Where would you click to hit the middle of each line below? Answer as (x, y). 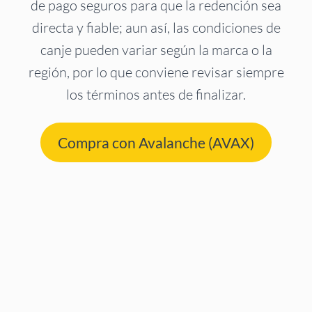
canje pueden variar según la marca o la (156, 50)
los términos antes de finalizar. (156, 95)
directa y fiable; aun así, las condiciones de (156, 28)
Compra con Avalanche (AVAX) (156, 143)
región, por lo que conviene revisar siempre (156, 72)
